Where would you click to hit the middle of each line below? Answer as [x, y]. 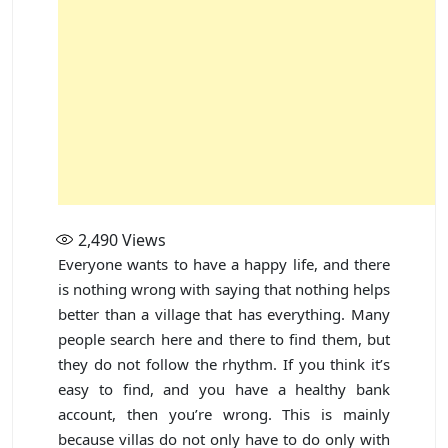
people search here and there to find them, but [224, 338]
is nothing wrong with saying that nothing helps [224, 288]
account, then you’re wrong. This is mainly [224, 413]
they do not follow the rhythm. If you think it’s [224, 363]
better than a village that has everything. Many [224, 313]
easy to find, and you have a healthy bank [224, 388]
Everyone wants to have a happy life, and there [224, 263]
